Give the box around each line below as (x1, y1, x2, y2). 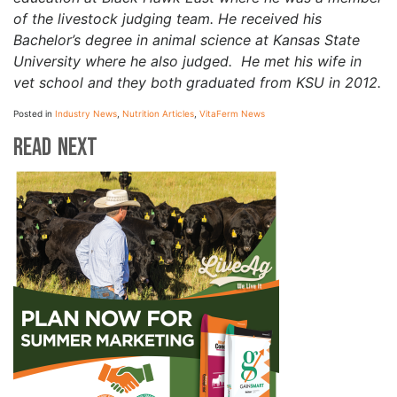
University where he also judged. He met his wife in (13, 51, 362, 70)
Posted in (13, 107, 55, 119)
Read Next (13, 132, 97, 162)
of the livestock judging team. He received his (13, 9, 322, 27)
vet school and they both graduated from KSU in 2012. (13, 73, 381, 91)
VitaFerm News (199, 107, 265, 119)
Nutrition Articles (122, 107, 194, 119)
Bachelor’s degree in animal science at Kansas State (13, 30, 360, 49)
